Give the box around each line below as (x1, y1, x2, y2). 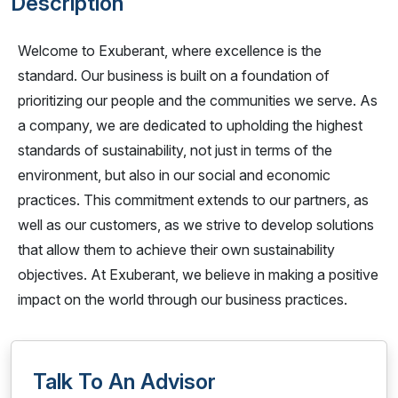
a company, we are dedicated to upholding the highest (18, 116, 362, 134)
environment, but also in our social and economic (18, 166, 330, 184)
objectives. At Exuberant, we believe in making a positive (18, 266, 378, 283)
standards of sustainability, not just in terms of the (18, 141, 332, 159)
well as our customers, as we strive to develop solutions (18, 216, 374, 234)
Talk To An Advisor (33, 369, 216, 394)
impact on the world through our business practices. (18, 291, 347, 308)
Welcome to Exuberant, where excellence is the (18, 42, 322, 60)
